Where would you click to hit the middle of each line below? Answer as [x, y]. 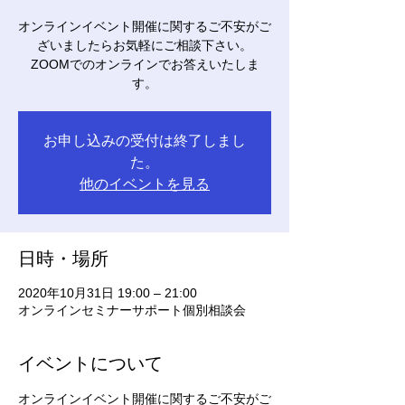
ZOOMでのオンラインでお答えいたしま [145, 64]
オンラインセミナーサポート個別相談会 [132, 310]
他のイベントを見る [145, 184]
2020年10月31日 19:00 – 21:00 [108, 293]
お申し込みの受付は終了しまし [145, 141]
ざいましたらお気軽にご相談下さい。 [145, 45]
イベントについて [90, 363]
